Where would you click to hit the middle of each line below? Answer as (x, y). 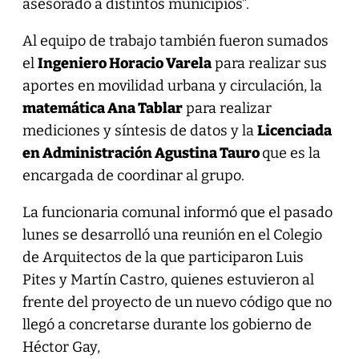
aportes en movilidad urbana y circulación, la (172, 85)
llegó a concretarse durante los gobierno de (167, 324)
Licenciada (294, 130)
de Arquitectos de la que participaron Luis (163, 257)
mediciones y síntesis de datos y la (139, 130)
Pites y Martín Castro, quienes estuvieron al (168, 279)
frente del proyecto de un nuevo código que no (177, 302)
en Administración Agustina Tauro (142, 153)
